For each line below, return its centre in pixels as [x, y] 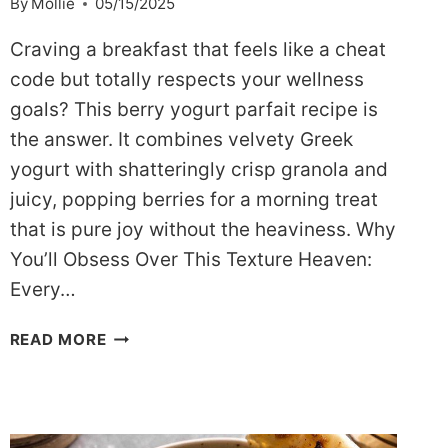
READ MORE [58, 340]
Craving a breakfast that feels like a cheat [197, 50]
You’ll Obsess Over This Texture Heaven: [190, 260]
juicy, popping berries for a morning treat [193, 200]
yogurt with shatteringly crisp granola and [198, 170]
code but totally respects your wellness [186, 80]
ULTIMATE [146, 359]
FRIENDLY [145, 407]
